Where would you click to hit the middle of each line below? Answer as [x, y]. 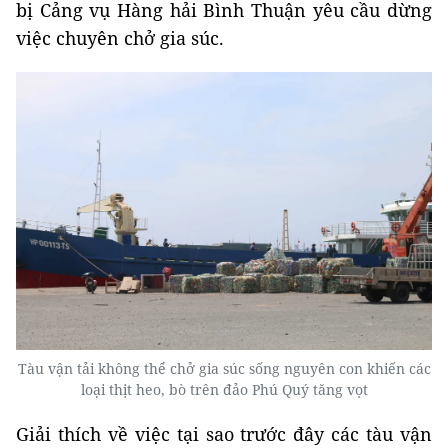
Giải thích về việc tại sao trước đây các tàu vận [224, 433]
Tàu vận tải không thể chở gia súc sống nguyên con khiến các [224, 368]
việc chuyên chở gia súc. [120, 38]
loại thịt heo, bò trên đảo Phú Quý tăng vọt [224, 389]
